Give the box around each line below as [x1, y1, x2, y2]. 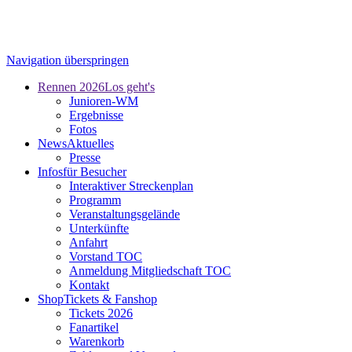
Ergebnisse [69, 108, 123, 122]
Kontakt [69, 278, 109, 291]
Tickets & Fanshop [64, 292, 157, 306]
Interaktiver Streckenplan [69, 179, 193, 192]
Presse [69, 151, 101, 164]
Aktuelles [67, 137, 114, 150]
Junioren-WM [69, 94, 138, 108]
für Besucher [63, 165, 126, 178]
